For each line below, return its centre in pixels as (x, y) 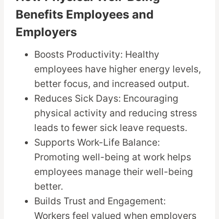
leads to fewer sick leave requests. (111, 128)
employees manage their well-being (114, 172)
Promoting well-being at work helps (113, 157)
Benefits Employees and (85, 15)
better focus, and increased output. (112, 84)
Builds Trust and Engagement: (100, 201)
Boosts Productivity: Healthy (97, 55)
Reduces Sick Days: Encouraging (107, 99)
